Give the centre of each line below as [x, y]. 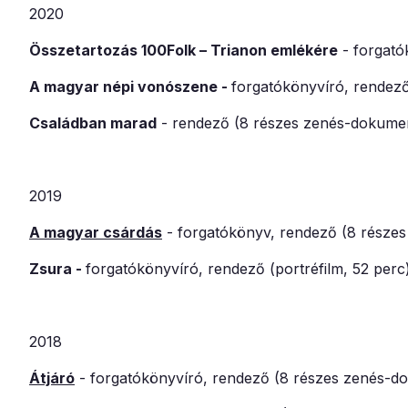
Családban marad [93, 123]
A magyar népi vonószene [123, 87]
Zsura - [57, 269]
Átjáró [52, 378]
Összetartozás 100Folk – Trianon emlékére [184, 51]
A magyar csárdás [96, 233]
